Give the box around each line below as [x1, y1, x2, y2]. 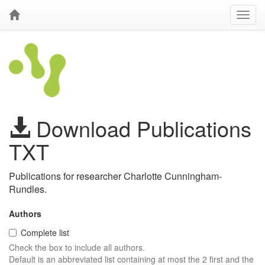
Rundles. [9, 182, 47, 196]
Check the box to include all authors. [9, 241, 145, 253]
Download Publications [30, 113, 251, 143]
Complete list [21, 227, 69, 238]
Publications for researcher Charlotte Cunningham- [9, 169, 222, 183]
